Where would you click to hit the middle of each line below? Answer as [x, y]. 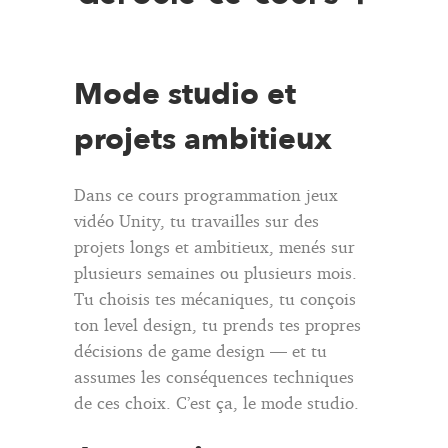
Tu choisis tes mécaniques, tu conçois [215, 298]
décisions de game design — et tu [200, 350]
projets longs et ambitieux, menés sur [214, 246]
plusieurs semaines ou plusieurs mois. [215, 272]
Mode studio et [185, 94]
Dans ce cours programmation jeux [206, 194]
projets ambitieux [203, 139]
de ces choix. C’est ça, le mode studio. [216, 402]
